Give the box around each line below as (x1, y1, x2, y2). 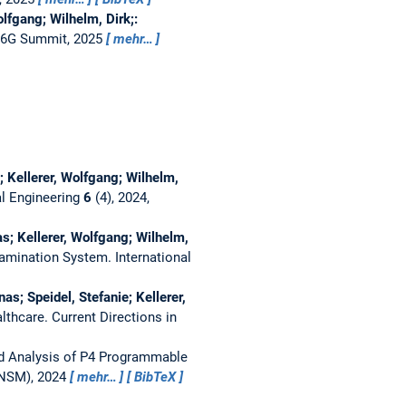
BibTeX (134, 368, 177, 385)
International (114, 248, 191, 266)
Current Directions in (51, 308, 177, 325)
